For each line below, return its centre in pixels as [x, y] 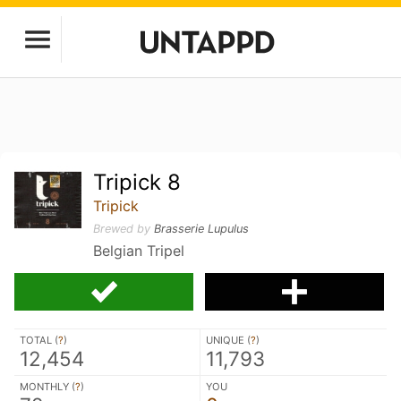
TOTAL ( [39, 340]
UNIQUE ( [228, 340]
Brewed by [124, 229]
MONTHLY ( [47, 387]
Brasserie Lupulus [202, 229]
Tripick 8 [137, 182]
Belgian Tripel [139, 251]
